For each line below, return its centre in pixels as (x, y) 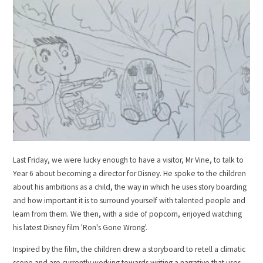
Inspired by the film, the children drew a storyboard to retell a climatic (129, 249)
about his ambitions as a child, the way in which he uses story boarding (130, 187)
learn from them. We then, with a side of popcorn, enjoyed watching (128, 214)
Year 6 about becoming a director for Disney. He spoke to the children (130, 174)
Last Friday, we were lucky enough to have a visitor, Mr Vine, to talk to (129, 160)
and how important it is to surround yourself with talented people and (129, 201)
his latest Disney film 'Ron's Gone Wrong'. (81, 228)
